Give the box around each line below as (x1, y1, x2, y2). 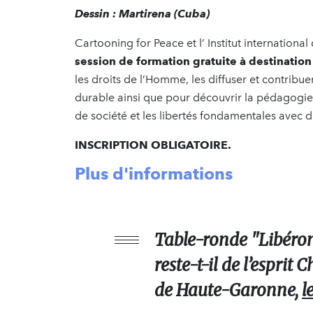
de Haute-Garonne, (154, 279, 302, 301)
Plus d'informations (75, 163, 233, 184)
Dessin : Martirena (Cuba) (75, 6, 210, 20)
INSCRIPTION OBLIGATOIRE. (75, 138, 231, 152)
